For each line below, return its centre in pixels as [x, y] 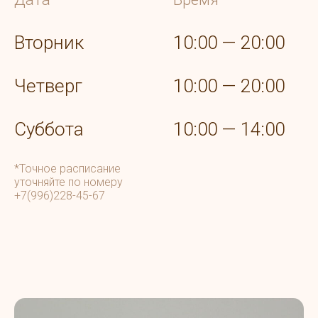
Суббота [49, 130]
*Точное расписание [67, 169]
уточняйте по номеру [68, 182]
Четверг [48, 86]
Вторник [49, 43]
